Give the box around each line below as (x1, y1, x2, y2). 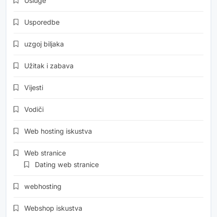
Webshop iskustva (24, 203, 82, 212)
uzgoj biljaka (24, 39, 64, 48)
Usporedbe (24, 17, 60, 26)
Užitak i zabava (24, 61, 74, 70)
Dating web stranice (35, 160, 99, 169)
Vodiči (24, 105, 44, 113)
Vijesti (24, 83, 43, 92)
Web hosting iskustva (24, 126, 92, 135)
